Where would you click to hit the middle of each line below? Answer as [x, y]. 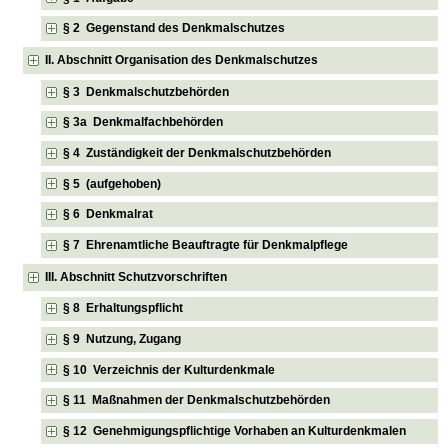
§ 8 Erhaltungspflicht [123, 308]
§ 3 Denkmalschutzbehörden [146, 91]
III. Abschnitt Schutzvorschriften [136, 276]
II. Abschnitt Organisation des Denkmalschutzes [182, 60]
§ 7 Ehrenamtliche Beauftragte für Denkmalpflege [206, 244]
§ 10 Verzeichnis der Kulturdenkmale [169, 369]
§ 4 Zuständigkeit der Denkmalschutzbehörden [197, 153]
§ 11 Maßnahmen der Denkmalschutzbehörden [197, 400]
